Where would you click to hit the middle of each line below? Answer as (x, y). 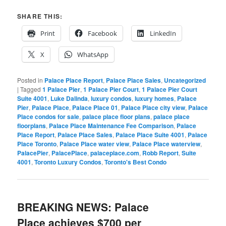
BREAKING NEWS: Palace (83, 207)
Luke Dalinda (69, 99)
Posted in (30, 80)
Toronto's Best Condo (136, 162)
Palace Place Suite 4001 (150, 135)
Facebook (103, 34)
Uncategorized (185, 80)
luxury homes (155, 99)
